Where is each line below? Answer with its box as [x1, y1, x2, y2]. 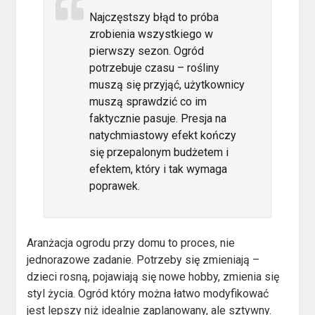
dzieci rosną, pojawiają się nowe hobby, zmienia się [27, 270, 280, 284]
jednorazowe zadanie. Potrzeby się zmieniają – [27, 253, 260, 267]
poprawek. [89, 179, 141, 193]
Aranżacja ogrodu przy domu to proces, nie [27, 236, 236, 250]
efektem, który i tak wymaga [89, 162, 228, 176]
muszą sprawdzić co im [89, 95, 207, 109]
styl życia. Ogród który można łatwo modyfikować [27, 287, 269, 301]
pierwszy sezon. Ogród [89, 44, 205, 58]
